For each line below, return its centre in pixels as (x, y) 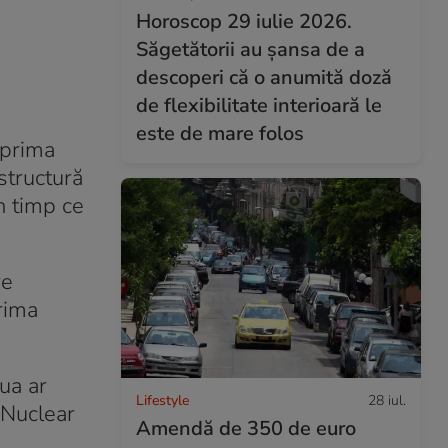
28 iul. (387, 400)
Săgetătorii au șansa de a (250, 49)
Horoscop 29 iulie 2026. (244, 21)
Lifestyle (162, 400)
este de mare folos (220, 133)
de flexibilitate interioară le (259, 105)
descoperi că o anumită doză (264, 77)
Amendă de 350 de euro (246, 428)
